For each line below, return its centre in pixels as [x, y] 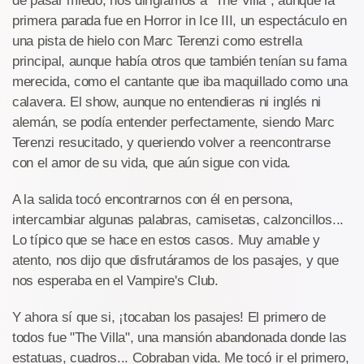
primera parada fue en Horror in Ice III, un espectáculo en [180, 21]
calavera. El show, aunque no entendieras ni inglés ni [167, 102]
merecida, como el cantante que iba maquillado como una [180, 82]
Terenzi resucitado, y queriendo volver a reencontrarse [171, 143]
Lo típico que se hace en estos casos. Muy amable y [167, 240]
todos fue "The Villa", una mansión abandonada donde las [180, 338]
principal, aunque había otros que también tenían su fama [180, 61]
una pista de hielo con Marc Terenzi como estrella [157, 41]
